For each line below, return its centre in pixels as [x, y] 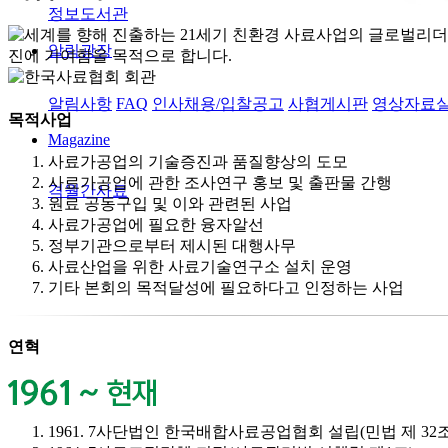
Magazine [79, 139]
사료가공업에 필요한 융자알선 [156, 224]
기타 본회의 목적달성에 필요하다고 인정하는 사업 [226, 287]
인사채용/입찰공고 [218, 103]
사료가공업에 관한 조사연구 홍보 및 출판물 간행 [220, 182]
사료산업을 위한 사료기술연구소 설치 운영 [200, 266]
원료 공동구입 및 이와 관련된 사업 [170, 203]
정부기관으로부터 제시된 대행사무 [172, 245]
